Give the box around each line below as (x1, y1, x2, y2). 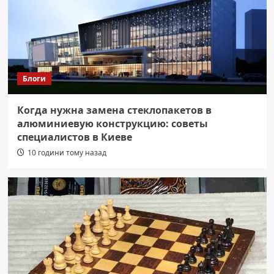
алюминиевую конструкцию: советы (17, 117, 208, 131)
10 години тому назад (27, 147, 106, 158)
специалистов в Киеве (17, 130, 132, 144)
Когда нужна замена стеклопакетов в (17, 103, 212, 117)
